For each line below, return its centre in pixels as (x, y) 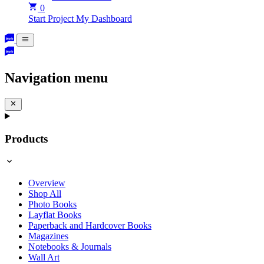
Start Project (52, 18)
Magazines (48, 236)
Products (26, 139)
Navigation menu (56, 78)
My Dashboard (104, 18)
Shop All (45, 193)
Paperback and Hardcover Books (90, 225)
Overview (47, 183)
